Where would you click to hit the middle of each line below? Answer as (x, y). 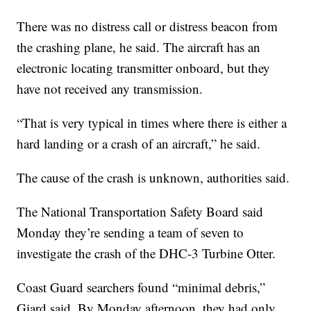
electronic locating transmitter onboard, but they (144, 67)
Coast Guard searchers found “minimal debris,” (141, 287)
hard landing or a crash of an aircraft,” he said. (139, 143)
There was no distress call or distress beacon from (148, 26)
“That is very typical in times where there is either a (152, 122)
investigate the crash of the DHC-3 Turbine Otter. (146, 253)
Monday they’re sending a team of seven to (131, 232)
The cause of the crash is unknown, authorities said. (153, 177)
